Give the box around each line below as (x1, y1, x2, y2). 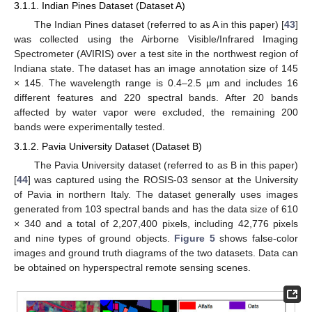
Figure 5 (174, 233, 215, 244)
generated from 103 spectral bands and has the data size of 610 (14, 203, 298, 215)
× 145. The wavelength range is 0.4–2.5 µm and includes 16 (14, 77, 298, 89)
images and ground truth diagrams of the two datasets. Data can (14, 247, 298, 259)
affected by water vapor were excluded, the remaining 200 (14, 107, 298, 118)
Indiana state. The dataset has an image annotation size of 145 (14, 63, 298, 75)
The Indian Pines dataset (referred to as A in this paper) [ (33, 19, 284, 31)
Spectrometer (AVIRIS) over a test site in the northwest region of (14, 48, 298, 60)
